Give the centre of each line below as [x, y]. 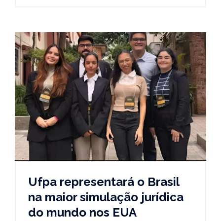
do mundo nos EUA [82, 213]
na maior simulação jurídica [106, 197]
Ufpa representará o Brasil [104, 182]
